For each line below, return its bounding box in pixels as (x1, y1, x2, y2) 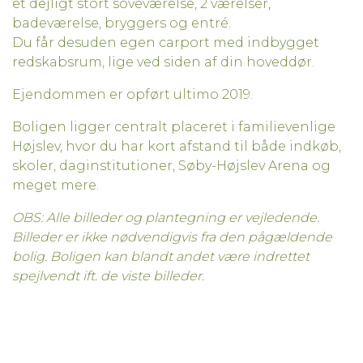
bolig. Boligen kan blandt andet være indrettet (12, 249, 310, 265)
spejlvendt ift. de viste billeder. (12, 268, 204, 284)
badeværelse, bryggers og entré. (12, 15, 231, 32)
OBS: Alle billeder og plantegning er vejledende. (12, 210, 319, 226)
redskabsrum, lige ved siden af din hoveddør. (12, 54, 314, 70)
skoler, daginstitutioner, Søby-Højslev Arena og (12, 158, 331, 174)
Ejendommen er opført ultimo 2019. (12, 87, 253, 103)
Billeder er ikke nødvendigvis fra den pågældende (12, 229, 332, 246)
